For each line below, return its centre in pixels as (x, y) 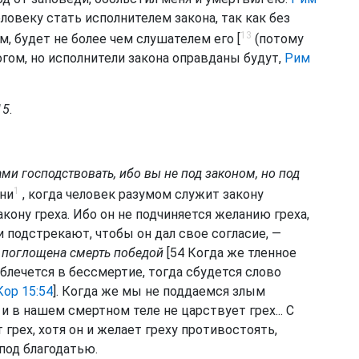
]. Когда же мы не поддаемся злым (159, 291)
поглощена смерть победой (83, 252)
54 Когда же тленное (233, 252)
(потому (278, 39)
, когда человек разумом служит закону (141, 195)
